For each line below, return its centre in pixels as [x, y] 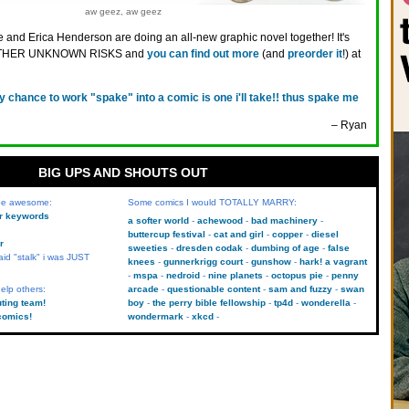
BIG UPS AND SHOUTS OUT [123, 173]
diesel [325, 234]
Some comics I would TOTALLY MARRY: [212, 202]
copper [287, 234]
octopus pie [297, 275]
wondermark [155, 316]
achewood [220, 220]
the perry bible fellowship [209, 303]
